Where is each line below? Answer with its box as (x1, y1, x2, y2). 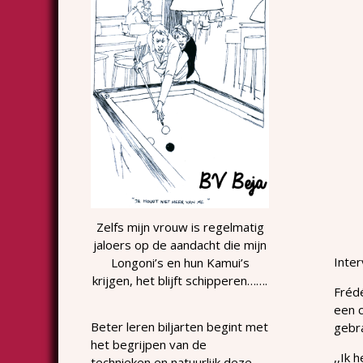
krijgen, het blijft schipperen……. (92, 271, 267, 288)
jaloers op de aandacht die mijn (93, 236, 267, 253)
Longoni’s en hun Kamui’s (110, 254, 250, 271)
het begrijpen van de (91, 335, 207, 352)
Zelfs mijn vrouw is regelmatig (96, 218, 264, 235)
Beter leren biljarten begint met (91, 318, 268, 335)
